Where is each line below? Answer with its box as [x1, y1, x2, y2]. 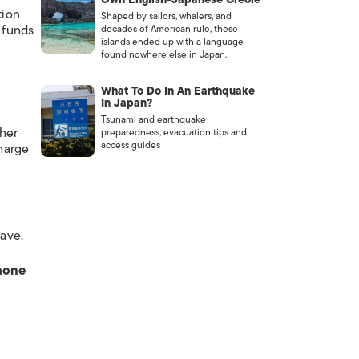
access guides [100, 137, 160, 153]
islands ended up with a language [100, 34, 244, 50]
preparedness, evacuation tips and [100, 124, 247, 140]
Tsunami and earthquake [100, 111, 206, 127]
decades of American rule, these [100, 21, 238, 37]
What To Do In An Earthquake [100, 82, 255, 100]
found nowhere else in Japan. [100, 46, 227, 63]
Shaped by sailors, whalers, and [100, 8, 232, 24]
